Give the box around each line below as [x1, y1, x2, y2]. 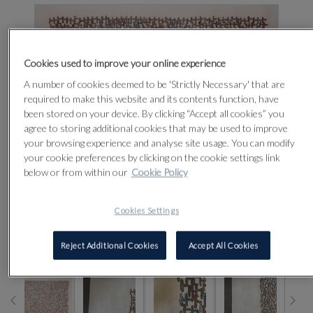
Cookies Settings [115, 205, 180, 215]
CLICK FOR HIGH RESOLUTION [82, 238, 247, 250]
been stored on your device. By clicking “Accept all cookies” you [23, 107, 284, 119]
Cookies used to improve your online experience [23, 57, 226, 69]
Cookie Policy [131, 166, 188, 178]
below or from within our [23, 166, 128, 178]
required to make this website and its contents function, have [23, 92, 279, 105]
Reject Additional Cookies [60, 240, 159, 250]
